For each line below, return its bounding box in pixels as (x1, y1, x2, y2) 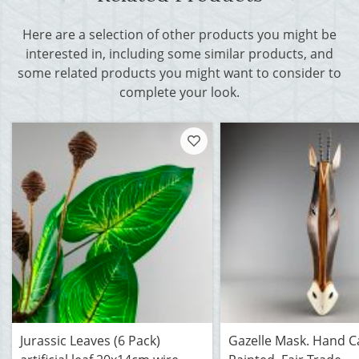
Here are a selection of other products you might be (22, 26, 337, 43)
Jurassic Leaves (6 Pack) (20, 332, 160, 349)
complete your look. (119, 83, 240, 101)
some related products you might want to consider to (18, 64, 341, 82)
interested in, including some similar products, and (26, 45, 333, 63)
